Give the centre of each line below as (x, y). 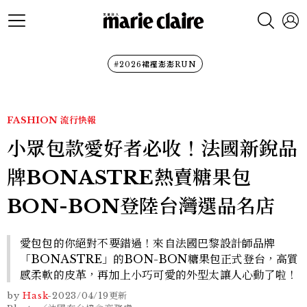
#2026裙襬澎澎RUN (155, 64)
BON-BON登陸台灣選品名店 (141, 207)
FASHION (32, 120)
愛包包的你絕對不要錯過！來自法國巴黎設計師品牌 (148, 243)
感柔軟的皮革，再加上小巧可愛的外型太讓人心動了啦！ (159, 275)
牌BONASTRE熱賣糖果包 (129, 178)
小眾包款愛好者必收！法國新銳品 (152, 149)
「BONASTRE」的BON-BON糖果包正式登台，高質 (159, 259)
